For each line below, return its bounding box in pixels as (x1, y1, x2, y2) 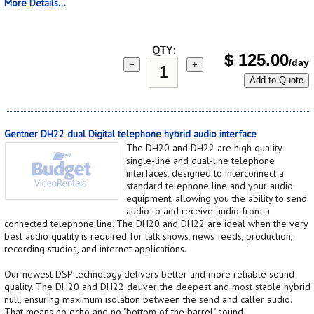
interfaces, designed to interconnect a (126, 166, 284, 179)
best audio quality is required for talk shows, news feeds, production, (4, 229, 292, 243)
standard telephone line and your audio (126, 179, 293, 192)
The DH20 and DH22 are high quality (126, 141, 282, 154)
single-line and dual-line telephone (126, 153, 275, 167)
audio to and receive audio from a (126, 204, 270, 217)
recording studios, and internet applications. (4, 242, 186, 255)
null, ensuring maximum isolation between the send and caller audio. (4, 292, 292, 306)
